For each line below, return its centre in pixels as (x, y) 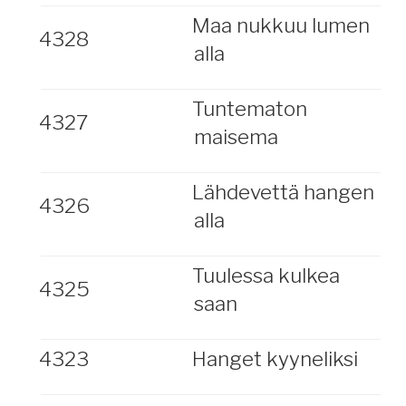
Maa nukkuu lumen (280, 25)
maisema (236, 137)
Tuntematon (249, 109)
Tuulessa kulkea (266, 275)
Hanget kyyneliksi (275, 359)
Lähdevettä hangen (283, 192)
